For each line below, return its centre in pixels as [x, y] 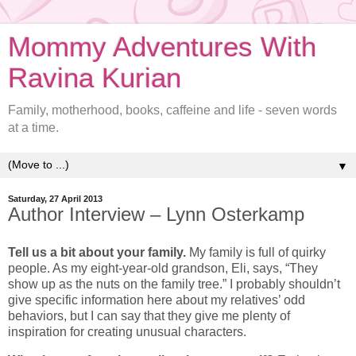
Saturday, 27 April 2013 [55, 199]
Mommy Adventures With [162, 47]
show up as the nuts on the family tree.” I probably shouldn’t [174, 284]
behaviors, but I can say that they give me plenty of [149, 315]
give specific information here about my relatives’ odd [157, 300]
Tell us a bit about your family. [99, 252]
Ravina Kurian [95, 78]
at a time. [33, 128]
